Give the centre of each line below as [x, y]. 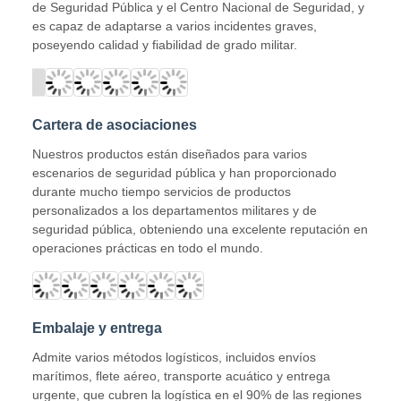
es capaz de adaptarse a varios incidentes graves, [175, 26]
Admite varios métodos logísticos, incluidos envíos [174, 358]
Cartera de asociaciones [115, 125]
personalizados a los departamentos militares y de [175, 211]
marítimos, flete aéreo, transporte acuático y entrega [181, 376]
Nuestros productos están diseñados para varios [170, 154]
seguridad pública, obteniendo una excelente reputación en [200, 230]
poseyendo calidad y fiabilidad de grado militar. [165, 45]
